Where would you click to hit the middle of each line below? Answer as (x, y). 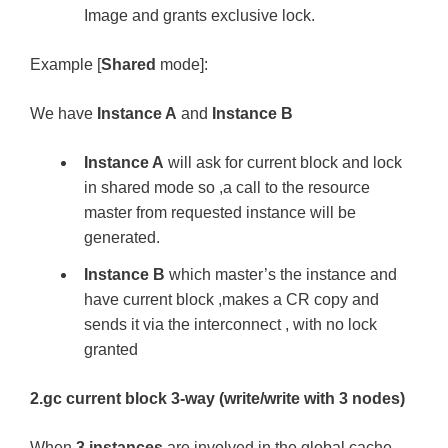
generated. (122, 237)
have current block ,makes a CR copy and (231, 299)
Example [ (65, 64)
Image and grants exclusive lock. (199, 15)
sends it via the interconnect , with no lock (230, 324)
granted (111, 349)
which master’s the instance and (281, 274)
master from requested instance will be (220, 212)
